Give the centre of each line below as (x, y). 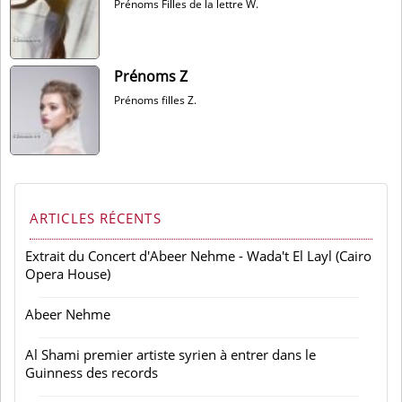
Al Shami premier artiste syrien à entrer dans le (170, 354)
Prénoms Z (151, 76)
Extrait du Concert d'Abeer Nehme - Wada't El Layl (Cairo (198, 256)
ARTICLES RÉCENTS (96, 218)
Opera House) (68, 274)
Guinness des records (92, 372)
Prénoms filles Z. (155, 100)
